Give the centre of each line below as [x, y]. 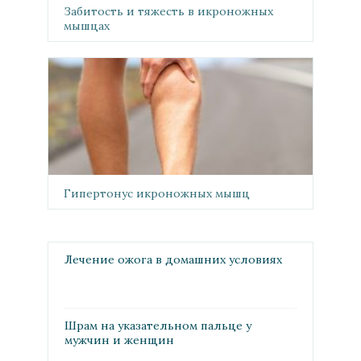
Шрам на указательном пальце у [158, 326]
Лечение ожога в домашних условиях [173, 260]
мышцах [87, 25]
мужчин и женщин [119, 340]
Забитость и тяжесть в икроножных [168, 11]
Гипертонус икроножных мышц [157, 194]
